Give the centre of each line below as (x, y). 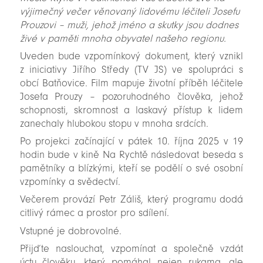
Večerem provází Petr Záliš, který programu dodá (131, 200)
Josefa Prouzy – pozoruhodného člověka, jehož (131, 97)
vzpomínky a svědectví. (70, 182)
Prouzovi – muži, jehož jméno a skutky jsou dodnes (129, 25)
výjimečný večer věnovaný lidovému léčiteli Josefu (129, 11)
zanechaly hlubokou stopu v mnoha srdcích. (114, 124)
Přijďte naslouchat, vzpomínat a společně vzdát (131, 248)
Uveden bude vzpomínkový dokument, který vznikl (131, 56)
